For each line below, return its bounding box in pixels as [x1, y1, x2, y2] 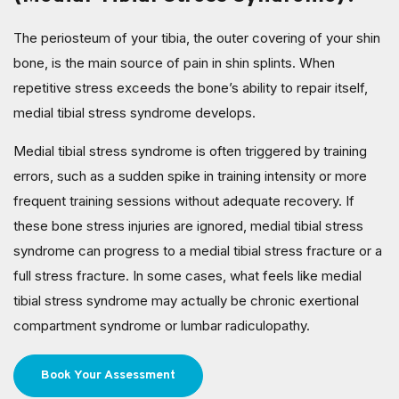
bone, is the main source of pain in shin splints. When [13, 53, 335, 71]
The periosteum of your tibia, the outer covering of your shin [13, 28, 380, 46]
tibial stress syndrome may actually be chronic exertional [13, 291, 359, 309]
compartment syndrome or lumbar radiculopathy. [13, 316, 310, 334]
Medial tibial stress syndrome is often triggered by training [13, 142, 367, 159]
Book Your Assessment [41, 367, 175, 383]
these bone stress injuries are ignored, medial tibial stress [13, 216, 363, 234]
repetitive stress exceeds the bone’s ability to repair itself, [13, 78, 368, 96]
